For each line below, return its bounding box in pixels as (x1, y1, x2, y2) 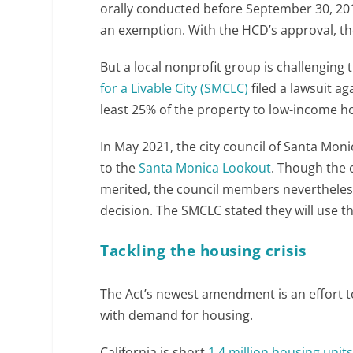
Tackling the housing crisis (100, 240, 307, 261)
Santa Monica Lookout (139, 158, 272, 176)
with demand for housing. (100, 306, 254, 324)
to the (100, 158, 139, 176)
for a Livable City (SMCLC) (100, 79, 249, 97)
